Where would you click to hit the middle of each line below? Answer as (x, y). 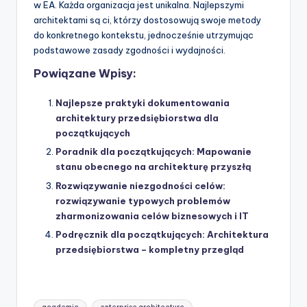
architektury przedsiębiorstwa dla (137, 118)
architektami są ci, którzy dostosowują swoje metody (147, 20)
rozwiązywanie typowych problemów (143, 200)
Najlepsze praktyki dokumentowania (143, 103)
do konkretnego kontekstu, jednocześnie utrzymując (144, 35)
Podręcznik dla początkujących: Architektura (162, 234)
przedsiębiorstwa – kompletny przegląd (150, 249)
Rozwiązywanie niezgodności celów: (140, 185)
